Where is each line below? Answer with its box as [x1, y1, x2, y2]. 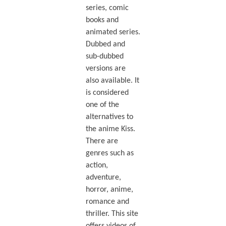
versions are [85, 65, 126, 73]
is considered [85, 89, 129, 97]
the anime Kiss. [85, 125, 135, 134]
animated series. [85, 28, 140, 37]
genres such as [85, 149, 134, 158]
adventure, [85, 174, 121, 182]
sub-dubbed [85, 52, 124, 61]
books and [85, 16, 119, 25]
